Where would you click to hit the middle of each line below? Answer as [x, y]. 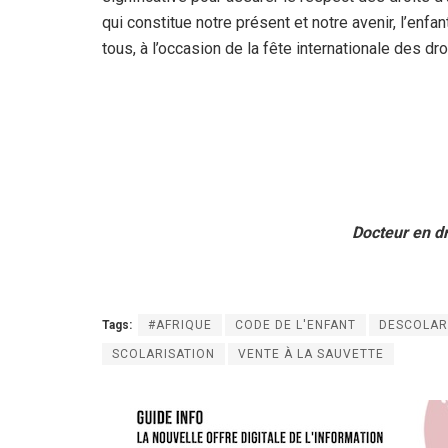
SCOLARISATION [163, 353]
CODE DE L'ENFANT [295, 324]
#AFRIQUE [180, 324]
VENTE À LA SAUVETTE [311, 353]
